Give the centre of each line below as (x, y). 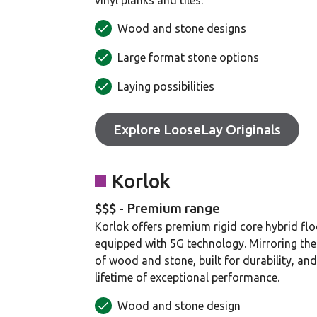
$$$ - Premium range (157, 208)
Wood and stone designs (182, 28)
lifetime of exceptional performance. (187, 277)
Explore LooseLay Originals (197, 129)
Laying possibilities (166, 86)
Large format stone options (188, 57)
